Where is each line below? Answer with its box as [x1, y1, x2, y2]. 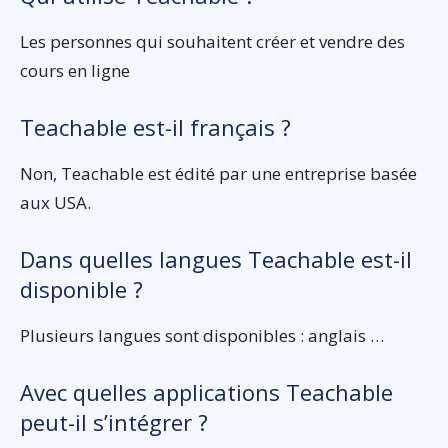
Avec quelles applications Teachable [20, 376, 393, 407]
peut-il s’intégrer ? [20, 406, 208, 437]
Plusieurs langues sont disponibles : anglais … [20, 323, 384, 347]
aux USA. [20, 190, 91, 214]
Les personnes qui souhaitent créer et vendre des [20, 29, 405, 53]
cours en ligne [20, 58, 130, 82]
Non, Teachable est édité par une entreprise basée [20, 161, 417, 185]
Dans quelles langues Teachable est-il [20, 243, 412, 274]
